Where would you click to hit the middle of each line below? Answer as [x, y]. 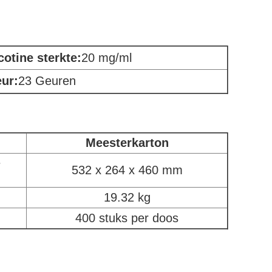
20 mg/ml [107, 58]
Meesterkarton [127, 143]
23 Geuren [47, 81]
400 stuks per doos [127, 218]
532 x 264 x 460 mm [127, 170]
